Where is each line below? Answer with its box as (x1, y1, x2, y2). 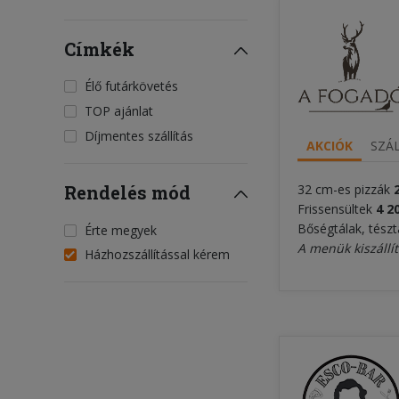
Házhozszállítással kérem (85, 246, 230, 264)
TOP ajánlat (85, 102, 153, 120)
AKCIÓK (306, 137, 353, 155)
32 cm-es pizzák (297, 181, 394, 199)
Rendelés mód (64, 180, 191, 204)
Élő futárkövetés (85, 77, 178, 95)
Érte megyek (85, 221, 157, 239)
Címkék (64, 37, 134, 61)
